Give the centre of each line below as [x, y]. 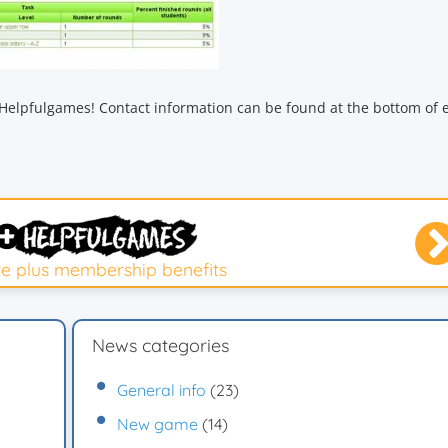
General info [161, 389]
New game [157, 423]
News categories [160, 345]
